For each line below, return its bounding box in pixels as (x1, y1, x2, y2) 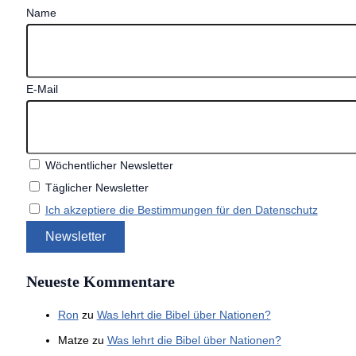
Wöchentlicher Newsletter (41, 159, 173, 172)
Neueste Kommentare (25, 273, 175, 291)
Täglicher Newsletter (41, 181, 149, 195)
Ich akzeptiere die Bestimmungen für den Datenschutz (44, 203, 318, 217)
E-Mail (25, 83, 58, 96)
